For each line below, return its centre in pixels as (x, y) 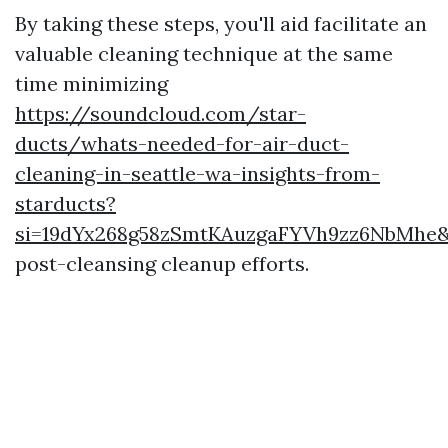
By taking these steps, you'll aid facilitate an (221, 23)
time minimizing (91, 83)
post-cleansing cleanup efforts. (162, 263)
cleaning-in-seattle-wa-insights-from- (197, 173)
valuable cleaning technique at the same (204, 53)
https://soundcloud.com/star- (160, 113)
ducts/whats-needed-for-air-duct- (182, 143)
